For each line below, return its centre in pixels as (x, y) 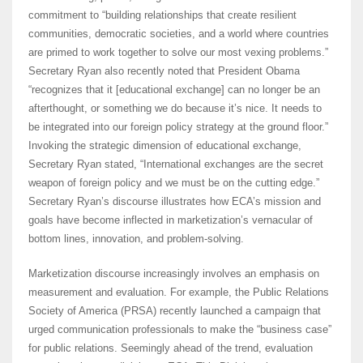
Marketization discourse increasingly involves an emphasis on (174, 274)
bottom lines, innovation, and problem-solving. (136, 239)
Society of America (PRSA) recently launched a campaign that (175, 311)
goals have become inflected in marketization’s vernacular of (171, 220)
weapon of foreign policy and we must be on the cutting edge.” (174, 183)
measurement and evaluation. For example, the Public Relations (179, 293)
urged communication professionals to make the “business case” (180, 330)
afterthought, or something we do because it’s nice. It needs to (175, 109)
